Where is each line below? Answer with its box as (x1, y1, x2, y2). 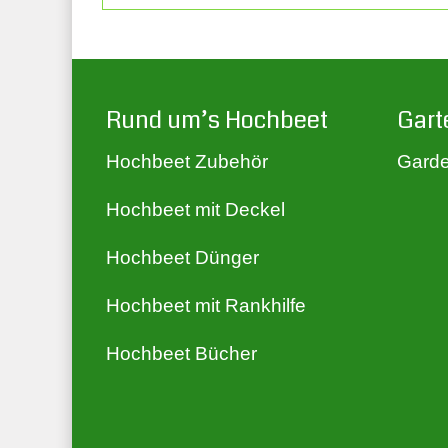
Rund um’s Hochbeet (106, 102, 328, 137)
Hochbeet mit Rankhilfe (106, 294, 306, 316)
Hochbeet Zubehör (106, 150, 268, 172)
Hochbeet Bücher (106, 342, 257, 364)
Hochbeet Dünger (106, 246, 259, 268)
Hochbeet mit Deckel (106, 198, 285, 220)
